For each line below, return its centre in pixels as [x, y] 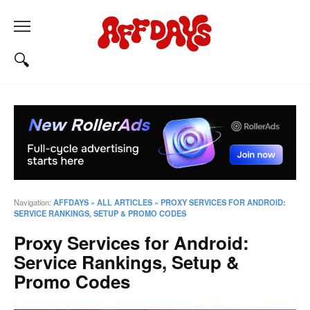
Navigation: [34, 202]
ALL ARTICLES [125, 202]
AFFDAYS [71, 202]
